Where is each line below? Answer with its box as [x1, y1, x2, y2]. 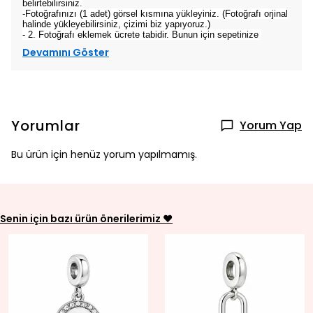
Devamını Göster [22, 45, 109, 59]
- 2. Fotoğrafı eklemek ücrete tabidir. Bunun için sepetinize [22, 29, 261, 40]
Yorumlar [11, 116, 80, 136]
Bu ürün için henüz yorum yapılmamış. [11, 147, 197, 161]
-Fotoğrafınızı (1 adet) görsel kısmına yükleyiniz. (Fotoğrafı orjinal [22, 8, 288, 19]
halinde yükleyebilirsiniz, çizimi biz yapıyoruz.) [22, 19, 210, 29]
